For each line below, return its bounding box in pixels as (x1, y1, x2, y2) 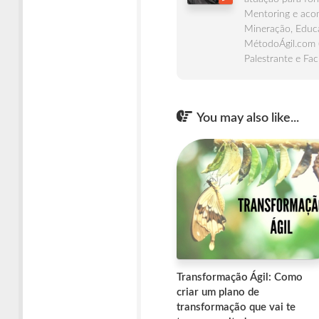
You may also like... (197, 112, 299, 125)
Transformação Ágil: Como (177, 271, 303, 283)
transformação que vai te (177, 301, 296, 313)
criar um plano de (177, 286, 259, 298)
